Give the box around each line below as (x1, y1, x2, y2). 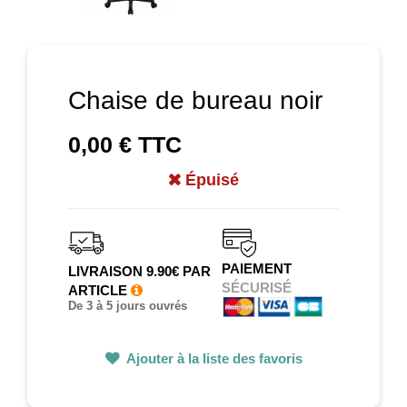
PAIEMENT (222, 261, 293, 277)
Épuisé (185, 170, 239, 189)
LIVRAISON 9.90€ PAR (68, 263, 211, 279)
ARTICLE (68, 282, 131, 298)
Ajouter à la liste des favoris (123, 350, 303, 366)
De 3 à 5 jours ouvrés (68, 299, 187, 313)
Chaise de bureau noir (68, 85, 323, 114)
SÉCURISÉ (222, 280, 293, 296)
